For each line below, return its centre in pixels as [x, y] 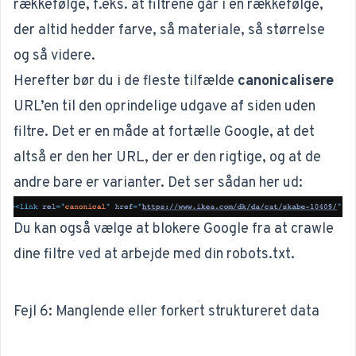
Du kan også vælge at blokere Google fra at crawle [174, 230]
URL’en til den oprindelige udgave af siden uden [164, 106]
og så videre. [54, 56]
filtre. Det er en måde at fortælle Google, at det [164, 132]
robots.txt [259, 255]
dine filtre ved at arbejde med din [120, 255]
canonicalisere [286, 81]
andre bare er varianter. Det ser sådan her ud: [158, 183]
